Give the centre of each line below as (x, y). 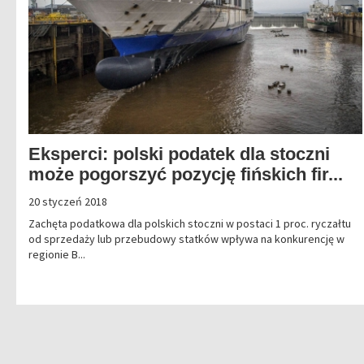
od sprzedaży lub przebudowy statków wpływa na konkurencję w (186, 239)
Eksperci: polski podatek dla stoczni (179, 154)
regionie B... (57, 255)
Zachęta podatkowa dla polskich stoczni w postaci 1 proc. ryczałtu (190, 224)
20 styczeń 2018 (68, 202)
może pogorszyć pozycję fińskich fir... (186, 175)
